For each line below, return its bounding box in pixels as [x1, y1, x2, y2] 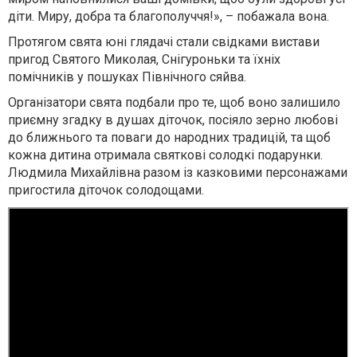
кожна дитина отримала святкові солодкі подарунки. [8, 147, 323, 163]
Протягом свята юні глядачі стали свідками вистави [8, 34, 320, 49]
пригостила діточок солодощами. [8, 182, 204, 198]
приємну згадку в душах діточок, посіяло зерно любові [8, 112, 338, 127]
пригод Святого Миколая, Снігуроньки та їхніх [8, 52, 280, 67]
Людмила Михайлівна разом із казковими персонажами [8, 165, 347, 180]
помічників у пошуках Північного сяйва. [8, 69, 246, 84]
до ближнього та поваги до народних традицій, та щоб [8, 130, 331, 145]
